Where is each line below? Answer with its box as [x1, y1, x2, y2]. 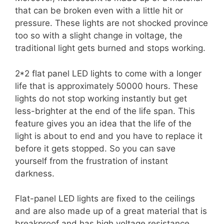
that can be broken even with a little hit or [15, 5, 183, 16]
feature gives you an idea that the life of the [15, 118, 191, 128]
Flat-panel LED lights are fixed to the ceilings [15, 193, 195, 204]
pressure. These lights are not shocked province [15, 18, 208, 28]
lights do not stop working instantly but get [15, 93, 187, 103]
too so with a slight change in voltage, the [15, 30, 182, 41]
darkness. [15, 168, 54, 178]
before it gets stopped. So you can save [15, 143, 175, 153]
